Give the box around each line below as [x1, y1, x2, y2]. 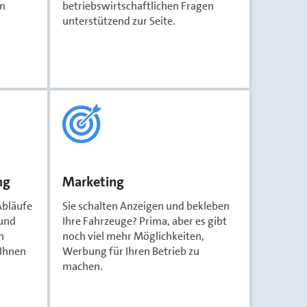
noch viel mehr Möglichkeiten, [62, 229, 204, 243]
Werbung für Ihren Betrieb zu [62, 244, 199, 258]
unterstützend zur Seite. [62, 14, 175, 28]
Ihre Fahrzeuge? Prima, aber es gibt [62, 214, 227, 228]
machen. [62, 259, 103, 273]
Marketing [62, 173, 124, 191]
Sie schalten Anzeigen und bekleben [62, 199, 230, 213]
